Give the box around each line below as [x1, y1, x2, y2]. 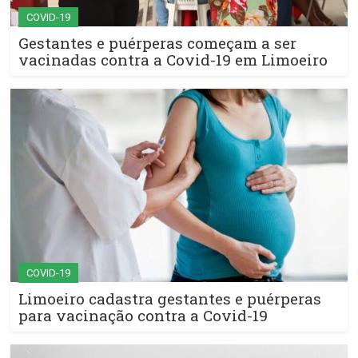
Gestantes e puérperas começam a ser [18, 33, 296, 54]
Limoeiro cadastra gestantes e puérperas [18, 288, 321, 308]
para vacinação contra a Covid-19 [18, 304, 268, 325]
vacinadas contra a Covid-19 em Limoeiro [18, 50, 328, 70]
